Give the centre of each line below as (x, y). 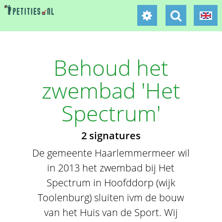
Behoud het (111, 67)
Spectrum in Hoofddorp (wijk (111, 183)
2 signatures (111, 136)
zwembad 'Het (111, 90)
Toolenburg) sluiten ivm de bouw (111, 197)
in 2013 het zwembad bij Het (111, 168)
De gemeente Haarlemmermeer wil (111, 153)
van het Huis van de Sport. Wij (111, 212)
